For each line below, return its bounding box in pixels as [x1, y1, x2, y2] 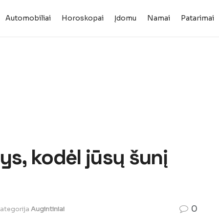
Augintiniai [31, 204, 65, 213]
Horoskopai [61, 14, 104, 22]
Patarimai [180, 14, 214, 22]
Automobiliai [5, 14, 51, 22]
